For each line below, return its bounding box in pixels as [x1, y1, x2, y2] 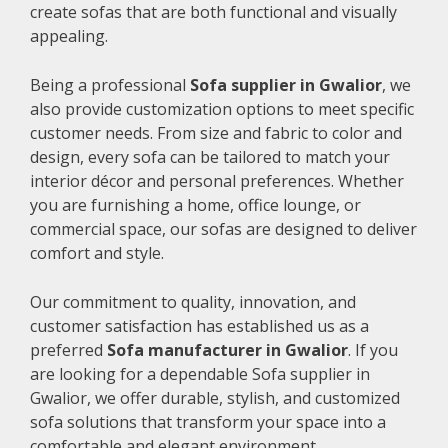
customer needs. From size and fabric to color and [30, 121, 402, 144]
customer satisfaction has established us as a [30, 314, 369, 337]
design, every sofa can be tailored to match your [30, 145, 390, 168]
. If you [348, 338, 398, 361]
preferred [30, 338, 107, 361]
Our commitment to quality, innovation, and [30, 290, 356, 313]
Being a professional [30, 73, 190, 96]
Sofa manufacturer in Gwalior [107, 338, 348, 361]
